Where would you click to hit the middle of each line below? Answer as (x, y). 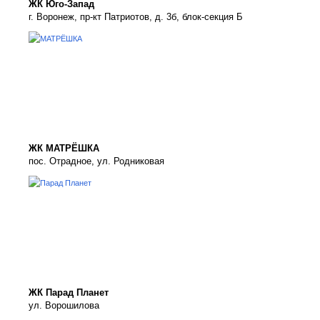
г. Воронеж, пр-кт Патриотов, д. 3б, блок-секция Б (136, 17)
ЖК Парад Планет (69, 292)
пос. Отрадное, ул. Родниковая (96, 161)
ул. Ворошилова (64, 305)
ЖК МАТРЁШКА (64, 148)
